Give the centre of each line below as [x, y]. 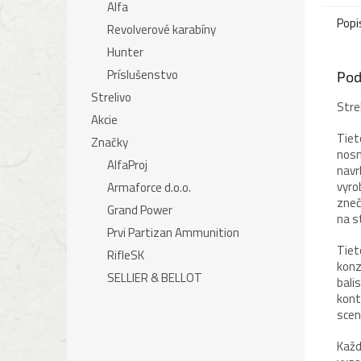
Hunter [125, 52]
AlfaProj [127, 165]
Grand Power [140, 210]
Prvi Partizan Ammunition [173, 232]
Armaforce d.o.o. [149, 187]
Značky [110, 142]
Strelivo [111, 97]
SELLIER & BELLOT [155, 278]
